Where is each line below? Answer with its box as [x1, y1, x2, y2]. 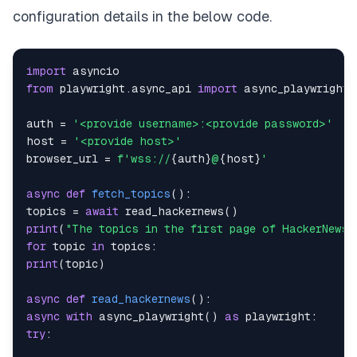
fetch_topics [92, 187, 171, 201]
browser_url [26, 152, 104, 166]
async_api [131, 82, 198, 96]
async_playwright [92, 310, 204, 324]
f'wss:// [117, 152, 171, 166]
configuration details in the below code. [13, 8, 272, 25]
